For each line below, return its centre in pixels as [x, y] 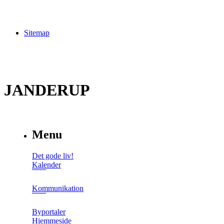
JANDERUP [47, 90]
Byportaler [49, 212]
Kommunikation [58, 188]
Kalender [46, 165]
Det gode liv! [53, 156]
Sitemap [37, 32]
